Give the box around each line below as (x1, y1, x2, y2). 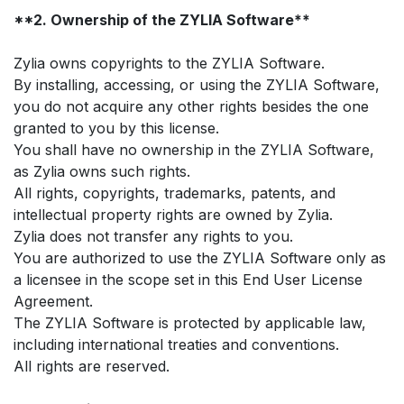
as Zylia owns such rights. (14, 161, 190, 180)
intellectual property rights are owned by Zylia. (14, 205, 333, 224)
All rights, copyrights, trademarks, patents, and (14, 183, 335, 202)
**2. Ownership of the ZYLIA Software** (14, 10, 310, 29)
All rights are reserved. (14, 356, 170, 375)
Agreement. (14, 291, 93, 310)
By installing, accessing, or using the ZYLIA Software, (14, 75, 380, 94)
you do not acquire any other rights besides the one (14, 96, 369, 115)
